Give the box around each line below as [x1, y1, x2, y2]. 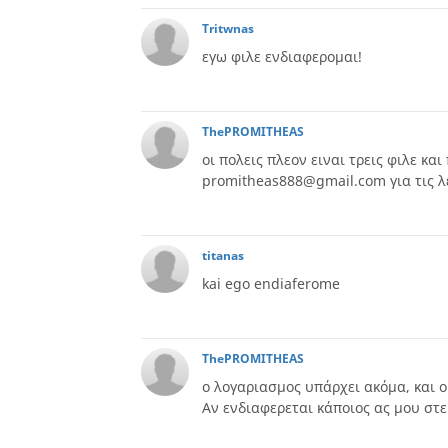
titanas [202, 247, 244, 264]
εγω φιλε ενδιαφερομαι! [202, 47, 362, 66]
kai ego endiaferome [202, 274, 340, 293]
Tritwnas [202, 20, 254, 37]
